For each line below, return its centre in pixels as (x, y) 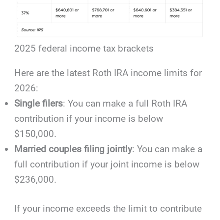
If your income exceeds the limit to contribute (108, 209)
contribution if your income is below (89, 118)
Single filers (39, 103)
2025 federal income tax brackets (84, 48)
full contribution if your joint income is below (107, 164)
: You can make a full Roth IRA (125, 103)
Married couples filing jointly (73, 149)
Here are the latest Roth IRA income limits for (108, 73)
